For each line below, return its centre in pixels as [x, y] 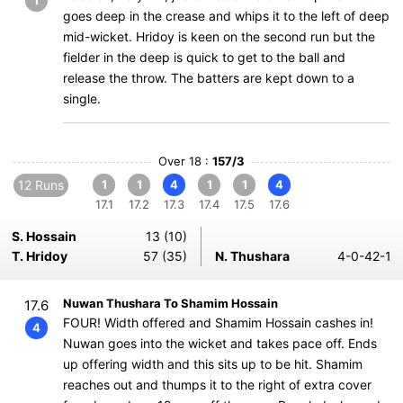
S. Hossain [44, 236]
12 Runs [41, 185]
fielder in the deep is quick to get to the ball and [204, 57]
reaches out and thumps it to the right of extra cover [217, 385]
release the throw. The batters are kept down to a [209, 78]
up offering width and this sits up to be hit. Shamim [213, 364]
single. [82, 99]
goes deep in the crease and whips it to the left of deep [226, 16]
